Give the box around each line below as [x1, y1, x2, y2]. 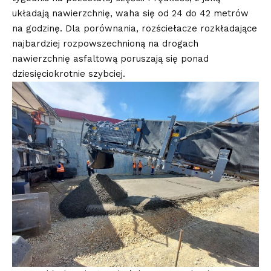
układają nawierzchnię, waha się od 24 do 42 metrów [12, 7, 249, 19]
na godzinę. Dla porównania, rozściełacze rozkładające [12, 22, 257, 34]
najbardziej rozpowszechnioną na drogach [12, 38, 198, 49]
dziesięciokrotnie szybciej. [12, 68, 128, 79]
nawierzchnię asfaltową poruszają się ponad [12, 53, 209, 64]
